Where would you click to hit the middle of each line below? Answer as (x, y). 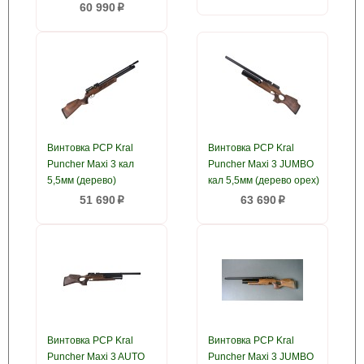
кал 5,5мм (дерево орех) (264, 180)
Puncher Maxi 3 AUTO (96, 357)
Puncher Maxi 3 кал (91, 164)
